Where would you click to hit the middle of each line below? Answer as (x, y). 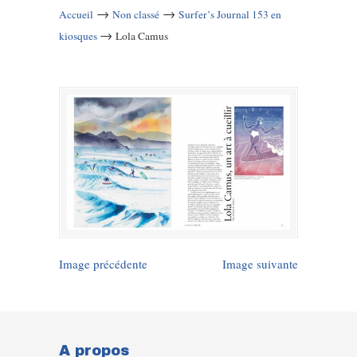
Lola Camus (142, 36)
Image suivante (260, 264)
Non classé (136, 14)
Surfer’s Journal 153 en (230, 14)
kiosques (78, 36)
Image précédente (103, 264)
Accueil (76, 14)
